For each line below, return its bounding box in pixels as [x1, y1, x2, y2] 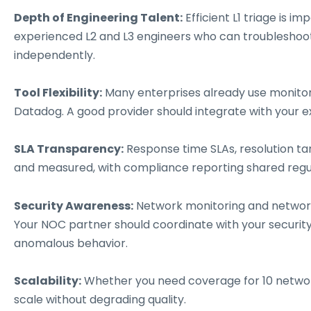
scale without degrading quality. [14, 291, 186, 308]
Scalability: [14, 272, 81, 289]
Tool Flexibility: [14, 85, 102, 101]
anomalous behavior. [14, 235, 128, 251]
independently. [14, 47, 95, 63]
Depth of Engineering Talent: [14, 9, 183, 26]
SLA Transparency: [14, 141, 124, 158]
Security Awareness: [14, 197, 133, 214]
